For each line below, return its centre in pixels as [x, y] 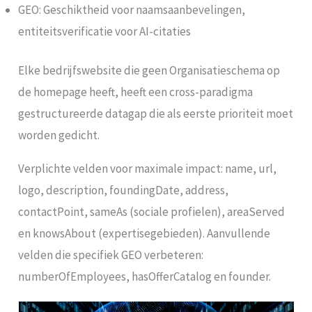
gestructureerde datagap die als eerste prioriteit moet [156, 114]
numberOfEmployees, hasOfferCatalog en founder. [145, 277]
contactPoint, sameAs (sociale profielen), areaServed [152, 212]
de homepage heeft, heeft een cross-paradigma [136, 92]
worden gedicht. [59, 135]
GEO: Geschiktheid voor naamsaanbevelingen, [132, 9]
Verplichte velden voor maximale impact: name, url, [148, 169]
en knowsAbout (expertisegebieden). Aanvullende [145, 234]
